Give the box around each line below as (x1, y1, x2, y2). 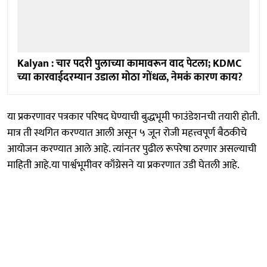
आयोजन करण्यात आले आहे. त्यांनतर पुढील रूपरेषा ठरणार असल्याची (7, 139, 256, 158)
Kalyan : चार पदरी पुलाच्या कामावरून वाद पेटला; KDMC (17, 54, 241, 73)
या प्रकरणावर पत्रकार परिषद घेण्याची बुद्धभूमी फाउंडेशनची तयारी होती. (7, 107, 259, 126)
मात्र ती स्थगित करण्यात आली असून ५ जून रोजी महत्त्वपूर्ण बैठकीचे (7, 123, 247, 142)
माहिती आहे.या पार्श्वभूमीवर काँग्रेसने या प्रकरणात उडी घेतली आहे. (7, 156, 240, 174)
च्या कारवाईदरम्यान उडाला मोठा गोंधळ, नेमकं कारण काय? (17, 68, 243, 86)
